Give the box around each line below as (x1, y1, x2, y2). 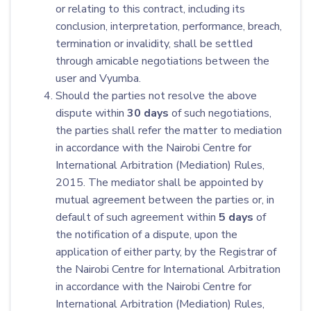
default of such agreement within (56, 210, 219, 225)
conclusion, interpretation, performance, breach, (56, 19, 282, 34)
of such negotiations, (169, 106, 271, 121)
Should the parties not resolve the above (56, 88, 257, 103)
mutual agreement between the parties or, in (56, 192, 274, 208)
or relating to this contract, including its (56, 1, 245, 17)
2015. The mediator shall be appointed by (56, 175, 263, 190)
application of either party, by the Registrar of (56, 244, 276, 260)
